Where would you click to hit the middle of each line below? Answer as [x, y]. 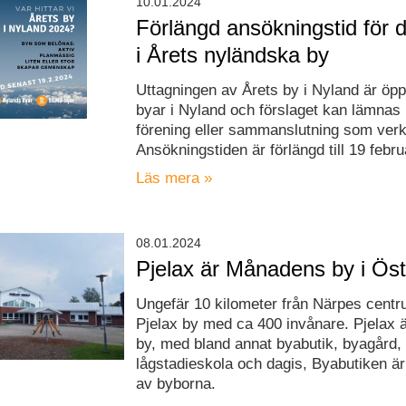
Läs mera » [174, 179]
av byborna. [176, 384]
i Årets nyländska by [233, 55]
